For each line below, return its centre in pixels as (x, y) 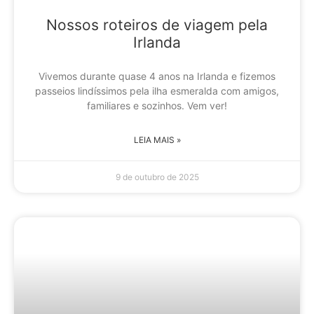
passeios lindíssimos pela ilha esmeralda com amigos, (157, 91)
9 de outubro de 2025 (157, 177)
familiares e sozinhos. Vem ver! (157, 106)
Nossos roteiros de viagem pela (157, 25)
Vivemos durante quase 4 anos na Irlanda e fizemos (157, 76)
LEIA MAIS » (157, 140)
